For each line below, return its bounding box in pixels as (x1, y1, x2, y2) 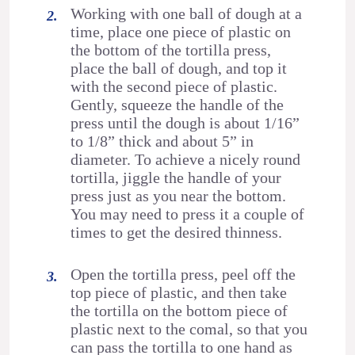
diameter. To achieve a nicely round (71, 151, 301, 169)
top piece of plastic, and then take (71, 284, 288, 302)
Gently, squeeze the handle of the (71, 96, 284, 114)
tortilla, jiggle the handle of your (71, 169, 282, 187)
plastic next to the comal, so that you (71, 320, 308, 338)
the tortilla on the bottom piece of (71, 302, 288, 320)
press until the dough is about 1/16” (71, 114, 300, 132)
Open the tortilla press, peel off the (71, 265, 296, 284)
